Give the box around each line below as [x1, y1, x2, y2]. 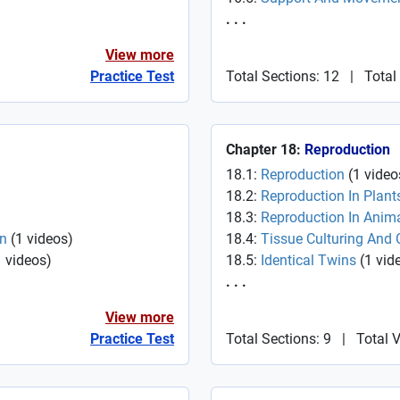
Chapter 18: [226, 141, 304, 158]
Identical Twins [261, 252, 356, 269]
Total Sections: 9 [226, 330, 331, 347]
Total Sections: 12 [226, 68, 339, 85]
